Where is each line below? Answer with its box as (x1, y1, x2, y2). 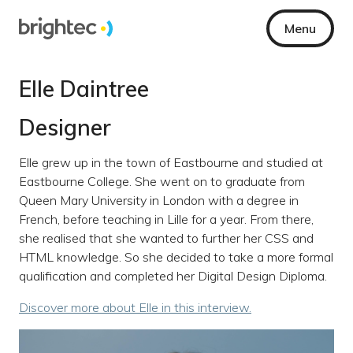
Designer (19, 113, 111, 141)
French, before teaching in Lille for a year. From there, (19, 211, 314, 227)
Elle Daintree (19, 75, 149, 102)
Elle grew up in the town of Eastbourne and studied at (19, 154, 323, 170)
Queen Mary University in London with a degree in (19, 192, 299, 208)
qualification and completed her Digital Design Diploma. (19, 268, 327, 284)
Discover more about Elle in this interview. (19, 299, 251, 315)
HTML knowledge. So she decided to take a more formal (19, 249, 333, 265)
